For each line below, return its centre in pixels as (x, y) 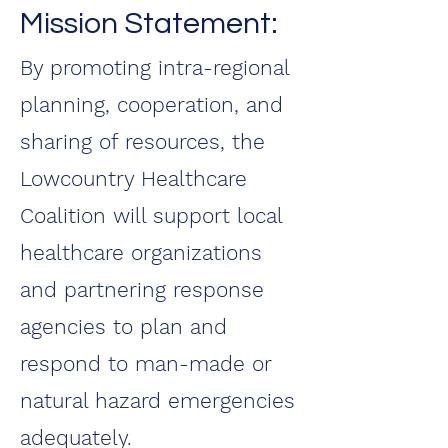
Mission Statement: (149, 23)
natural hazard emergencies (157, 400)
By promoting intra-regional (154, 67)
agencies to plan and (123, 326)
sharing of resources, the (142, 141)
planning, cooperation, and (151, 104)
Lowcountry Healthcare (133, 178)
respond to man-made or (145, 363)
